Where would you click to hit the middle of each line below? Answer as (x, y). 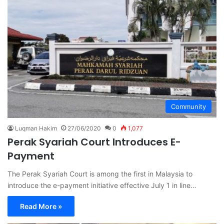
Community (188, 106)
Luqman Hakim (36, 128)
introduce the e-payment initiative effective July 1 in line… (102, 185)
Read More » (41, 206)
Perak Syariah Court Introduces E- (94, 142)
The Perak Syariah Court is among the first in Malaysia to (100, 173)
